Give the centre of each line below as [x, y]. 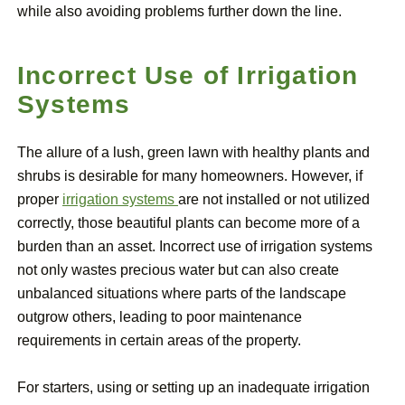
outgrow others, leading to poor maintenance [160, 317]
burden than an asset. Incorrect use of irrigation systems [195, 247]
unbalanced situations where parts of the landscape [182, 294]
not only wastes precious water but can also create [178, 270]
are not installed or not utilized [274, 200]
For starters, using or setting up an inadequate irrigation [193, 388]
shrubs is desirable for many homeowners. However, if [190, 176]
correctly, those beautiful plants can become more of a [188, 223]
